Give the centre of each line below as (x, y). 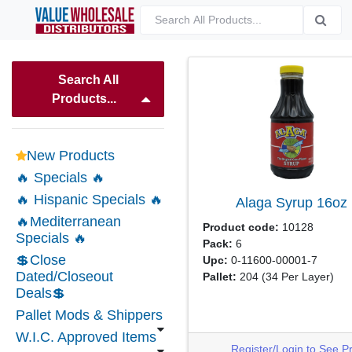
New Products (71, 156)
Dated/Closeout (64, 277)
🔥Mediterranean (68, 222)
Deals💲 (41, 293)
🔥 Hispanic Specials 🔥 (90, 200)
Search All (88, 79)
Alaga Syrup (277, 202)
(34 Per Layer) (297, 277)
